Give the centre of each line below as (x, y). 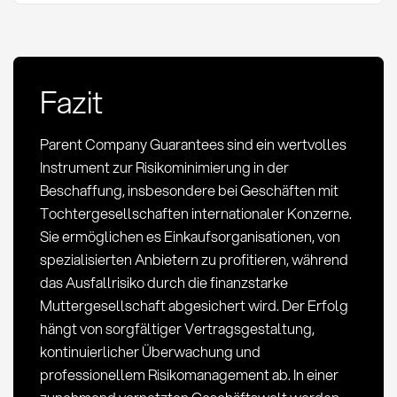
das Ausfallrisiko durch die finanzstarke (163, 282)
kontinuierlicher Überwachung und (150, 351)
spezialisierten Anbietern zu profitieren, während (194, 259)
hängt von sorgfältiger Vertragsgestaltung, (177, 328)
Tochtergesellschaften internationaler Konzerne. (195, 213)
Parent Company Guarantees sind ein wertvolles (193, 144)
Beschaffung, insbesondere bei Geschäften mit (189, 190)
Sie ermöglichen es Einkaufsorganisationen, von (190, 236)
